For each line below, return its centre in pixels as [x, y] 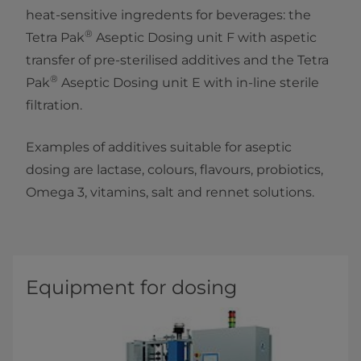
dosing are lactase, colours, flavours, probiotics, [174, 170]
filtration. [54, 106]
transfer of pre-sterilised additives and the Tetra [177, 60]
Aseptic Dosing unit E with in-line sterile [189, 83]
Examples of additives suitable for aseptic [159, 147]
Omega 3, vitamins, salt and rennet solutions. [170, 193]
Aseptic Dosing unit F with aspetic [205, 38]
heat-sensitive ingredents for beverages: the [168, 15]
